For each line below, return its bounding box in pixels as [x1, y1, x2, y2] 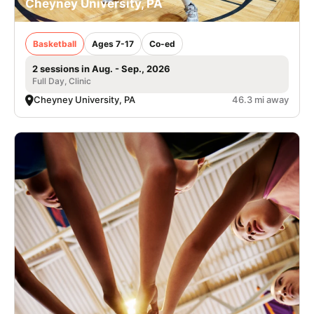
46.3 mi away [232, 94, 289, 106]
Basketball [33, 39, 76, 50]
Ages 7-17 [92, 39, 134, 50]
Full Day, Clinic [32, 76, 91, 87]
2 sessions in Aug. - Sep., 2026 [32, 63, 170, 75]
